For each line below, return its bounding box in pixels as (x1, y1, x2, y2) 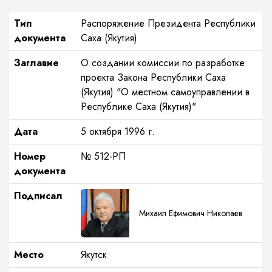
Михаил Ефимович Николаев (139, 206, 242, 219)
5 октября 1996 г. (81, 124, 155, 139)
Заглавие (14, 56, 59, 70)
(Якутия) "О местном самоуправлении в (81, 85, 250, 100)
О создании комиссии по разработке (81, 56, 245, 70)
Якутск (81, 248, 107, 262)
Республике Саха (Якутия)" (81, 100, 196, 114)
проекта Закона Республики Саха (81, 70, 226, 85)
